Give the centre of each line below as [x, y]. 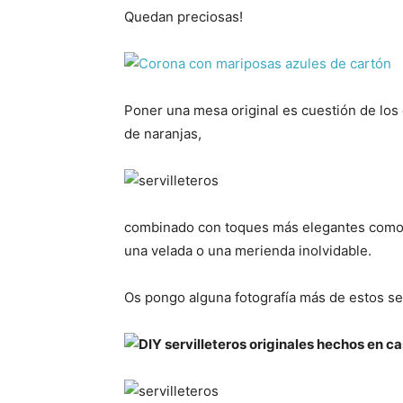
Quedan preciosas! [184, 17]
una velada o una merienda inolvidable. [248, 251]
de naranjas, [163, 134]
